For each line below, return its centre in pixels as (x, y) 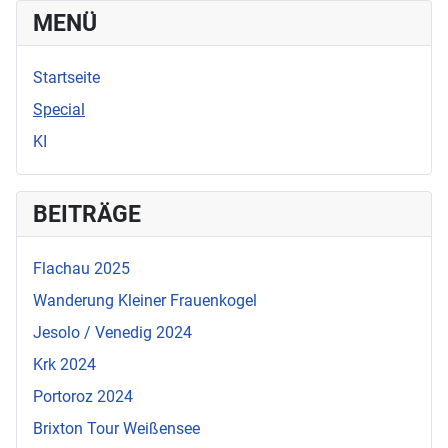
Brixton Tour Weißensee (116, 428)
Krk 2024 (64, 364)
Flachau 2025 (81, 268)
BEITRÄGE (87, 213)
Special (59, 109)
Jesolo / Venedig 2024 (112, 332)
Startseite (66, 77)
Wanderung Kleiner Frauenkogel (145, 300)
